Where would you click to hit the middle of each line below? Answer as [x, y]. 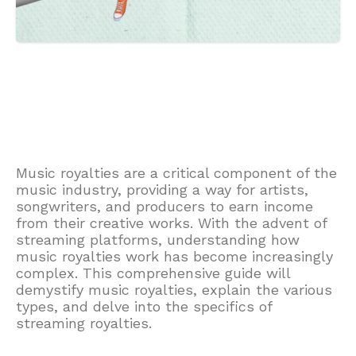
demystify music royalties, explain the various [174, 290]
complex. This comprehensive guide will [153, 273]
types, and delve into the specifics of [144, 306]
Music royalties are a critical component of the [176, 173]
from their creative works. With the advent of [171, 223]
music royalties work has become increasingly [174, 256]
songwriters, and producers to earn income [164, 206]
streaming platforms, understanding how [158, 240]
